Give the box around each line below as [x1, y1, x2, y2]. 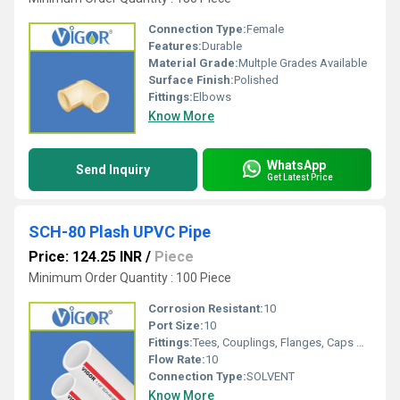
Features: [148, 39, 202, 53]
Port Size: [148, 319, 204, 332]
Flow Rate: [148, 353, 205, 366]
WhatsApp [267, 157, 326, 172]
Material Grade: [148, 56, 238, 70]
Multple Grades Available [238, 56, 367, 70]
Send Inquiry [76, 162, 150, 177]
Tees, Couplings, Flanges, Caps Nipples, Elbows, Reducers [193, 336, 356, 349]
